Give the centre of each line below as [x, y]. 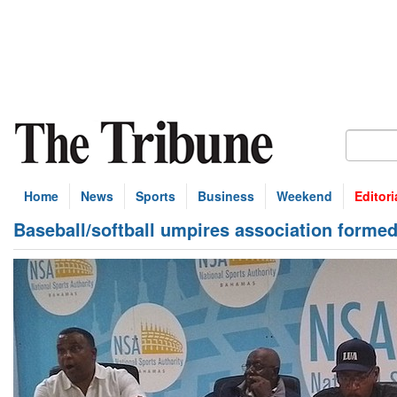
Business [226, 196]
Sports [156, 196]
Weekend [304, 196]
